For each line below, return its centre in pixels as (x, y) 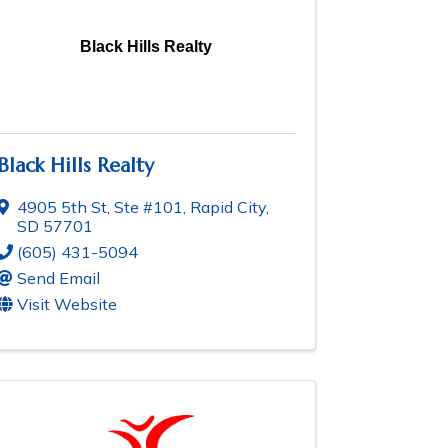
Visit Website (67, 304)
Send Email (58, 278)
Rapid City (228, 207)
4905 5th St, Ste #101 (100, 207)
